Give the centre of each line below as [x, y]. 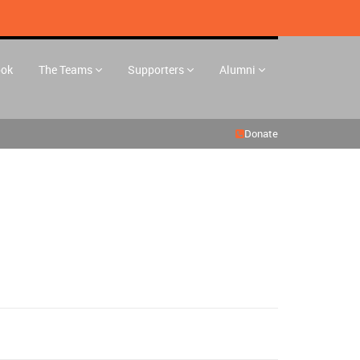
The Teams [65, 70]
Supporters [156, 70]
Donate [261, 133]
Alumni [237, 70]
